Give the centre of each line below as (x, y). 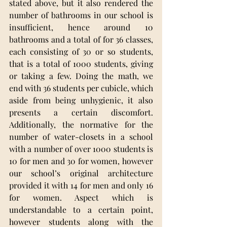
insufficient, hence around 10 (81, 27)
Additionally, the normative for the (81, 125)
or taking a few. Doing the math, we (81, 76)
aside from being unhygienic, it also (81, 100)
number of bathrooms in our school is (81, 15)
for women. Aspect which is (81, 198)
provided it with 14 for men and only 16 (81, 185)
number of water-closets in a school (81, 137)
